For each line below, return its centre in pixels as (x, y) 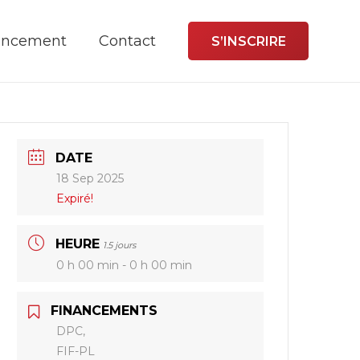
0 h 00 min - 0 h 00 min (125, 265)
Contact (127, 41)
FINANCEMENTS (104, 311)
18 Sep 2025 (90, 178)
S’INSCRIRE (248, 41)
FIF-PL (76, 351)
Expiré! (75, 198)
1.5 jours (120, 245)
